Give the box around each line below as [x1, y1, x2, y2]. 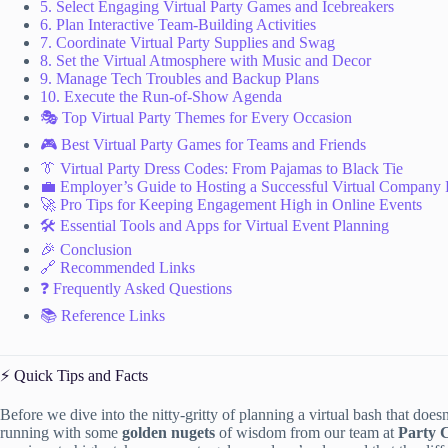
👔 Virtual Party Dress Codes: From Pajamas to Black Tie [40, 160, 403, 178]
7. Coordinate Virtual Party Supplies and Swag [40, 34, 335, 52]
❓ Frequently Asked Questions [40, 280, 232, 298]
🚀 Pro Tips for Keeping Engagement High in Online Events [40, 196, 422, 214]
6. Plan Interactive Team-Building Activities [40, 16, 316, 34]
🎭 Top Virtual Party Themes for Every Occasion [40, 109, 352, 127]
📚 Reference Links [40, 307, 165, 325]
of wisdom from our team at [215, 423, 398, 441]
